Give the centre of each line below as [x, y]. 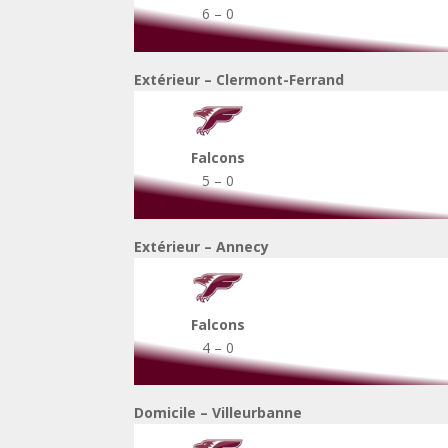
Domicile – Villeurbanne [218, 413]
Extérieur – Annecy [202, 246]
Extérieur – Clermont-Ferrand [239, 79]
